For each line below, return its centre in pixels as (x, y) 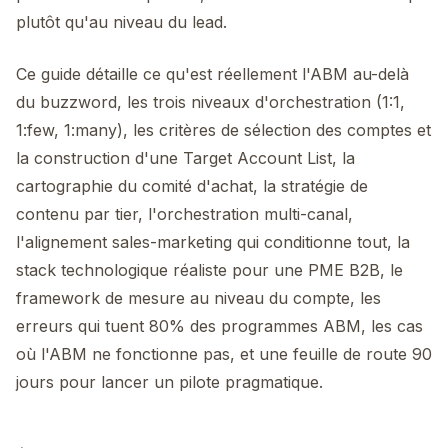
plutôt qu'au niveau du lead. (121, 22)
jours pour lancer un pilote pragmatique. (169, 382)
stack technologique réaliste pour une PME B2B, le (209, 270)
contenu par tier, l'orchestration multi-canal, (184, 214)
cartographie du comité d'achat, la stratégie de (192, 186)
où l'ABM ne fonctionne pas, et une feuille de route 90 (224, 354)
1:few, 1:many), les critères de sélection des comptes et (223, 130)
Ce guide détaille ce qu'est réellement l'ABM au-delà (212, 74)
